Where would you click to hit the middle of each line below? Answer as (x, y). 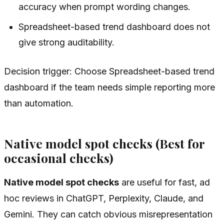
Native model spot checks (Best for (104, 143)
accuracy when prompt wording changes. (105, 6)
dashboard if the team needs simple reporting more (109, 87)
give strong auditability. (67, 42)
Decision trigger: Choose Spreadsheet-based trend (109, 71)
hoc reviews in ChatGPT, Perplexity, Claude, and (104, 198)
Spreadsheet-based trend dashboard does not (114, 26)
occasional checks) (59, 158)
